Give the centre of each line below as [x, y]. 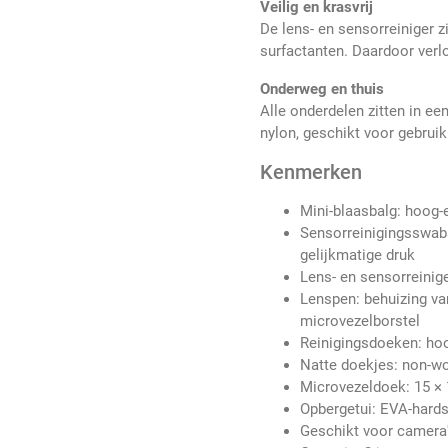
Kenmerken [311, 172]
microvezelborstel [360, 321]
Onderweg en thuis [322, 89]
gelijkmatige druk [358, 255]
